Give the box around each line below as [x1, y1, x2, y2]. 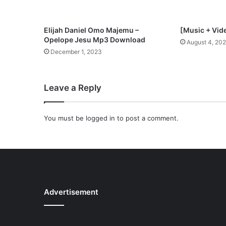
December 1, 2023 [50, 48, 102, 56]
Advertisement [44, 187, 98, 197]
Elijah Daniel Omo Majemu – [44, 26, 139, 35]
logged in [86, 114, 115, 123]
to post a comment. [115, 114, 179, 123]
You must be [44, 114, 86, 123]
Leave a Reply [44, 83, 101, 93]
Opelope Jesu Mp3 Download [44, 35, 145, 44]
